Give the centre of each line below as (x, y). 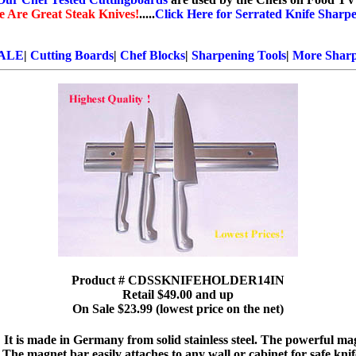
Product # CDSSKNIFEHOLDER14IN (178, 281)
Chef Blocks (153, 55)
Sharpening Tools (239, 55)
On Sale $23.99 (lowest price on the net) (178, 309)
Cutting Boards (72, 55)
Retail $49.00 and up (178, 295)
